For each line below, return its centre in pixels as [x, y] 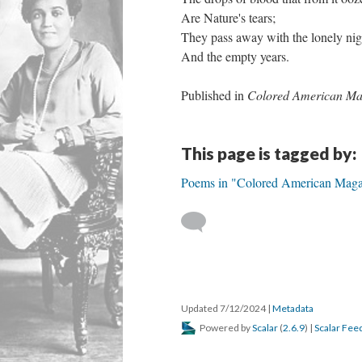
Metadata [293, 308]
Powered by [225, 328]
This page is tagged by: [269, 153]
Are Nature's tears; [228, 17]
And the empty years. [235, 56]
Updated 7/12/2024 [224, 308]
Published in [214, 95]
